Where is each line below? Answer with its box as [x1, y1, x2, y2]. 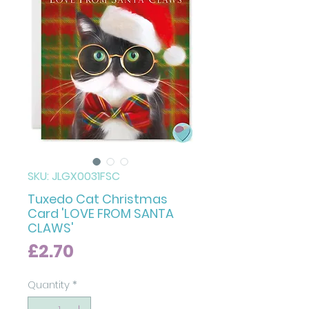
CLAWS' [28, 219, 74, 237]
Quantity [28, 277, 70, 292]
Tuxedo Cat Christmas [28, 190, 168, 208]
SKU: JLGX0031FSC [28, 168, 120, 184]
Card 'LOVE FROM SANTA [28, 205, 174, 222]
